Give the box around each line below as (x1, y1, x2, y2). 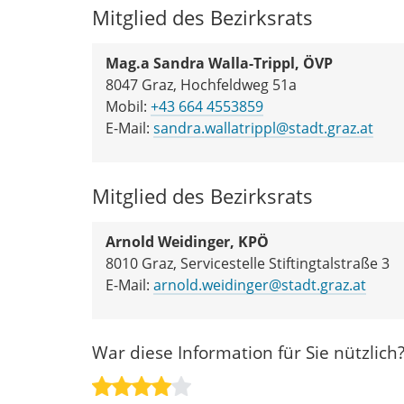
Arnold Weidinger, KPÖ (106, 231, 269, 252)
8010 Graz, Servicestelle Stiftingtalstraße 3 (106, 252, 390, 273)
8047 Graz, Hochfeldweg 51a (106, 74, 297, 95)
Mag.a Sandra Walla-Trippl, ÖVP (106, 52, 333, 73)
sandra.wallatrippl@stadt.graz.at (153, 117, 373, 138)
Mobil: (106, 96, 151, 116)
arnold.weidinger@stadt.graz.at (153, 274, 366, 295)
